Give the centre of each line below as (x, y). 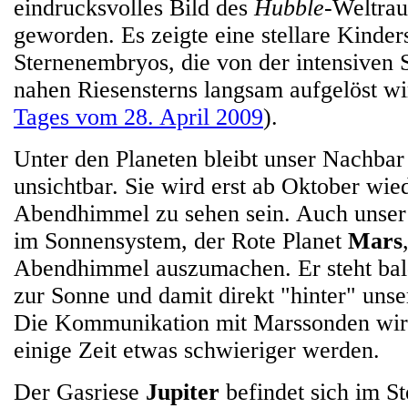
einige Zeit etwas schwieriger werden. (197, 350)
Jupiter (183, 392)
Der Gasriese (80, 392)
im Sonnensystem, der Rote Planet (181, 241)
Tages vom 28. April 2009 (138, 117)
